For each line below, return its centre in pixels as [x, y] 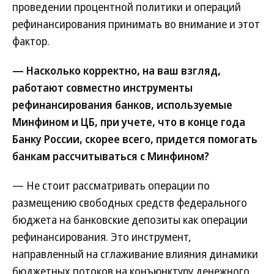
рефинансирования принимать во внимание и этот [136, 24]
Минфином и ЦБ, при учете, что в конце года [129, 122]
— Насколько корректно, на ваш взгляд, [117, 70]
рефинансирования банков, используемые [122, 105]
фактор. [31, 41]
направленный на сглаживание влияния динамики [135, 254]
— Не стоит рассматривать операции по [111, 185]
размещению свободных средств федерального [130, 202]
